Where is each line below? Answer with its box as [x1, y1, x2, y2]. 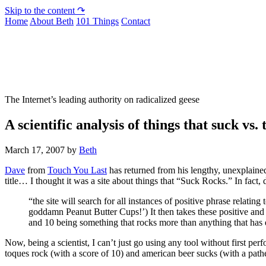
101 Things [76, 16, 119, 26]
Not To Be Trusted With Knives [5, 39, 257, 61]
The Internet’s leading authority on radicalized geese [5, 94, 199, 104]
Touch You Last [47, 164, 107, 175]
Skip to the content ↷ [5, 5, 85, 15]
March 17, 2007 [5, 144, 65, 155]
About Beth [30, 16, 74, 26]
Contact [121, 16, 150, 26]
